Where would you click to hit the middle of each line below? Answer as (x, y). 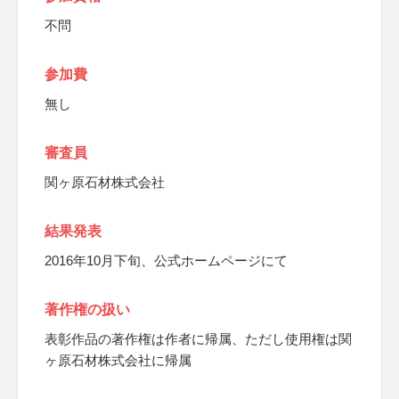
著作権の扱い (87, 309)
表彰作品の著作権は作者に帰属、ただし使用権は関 (198, 339)
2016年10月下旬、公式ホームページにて (166, 261)
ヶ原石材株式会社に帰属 (118, 360)
